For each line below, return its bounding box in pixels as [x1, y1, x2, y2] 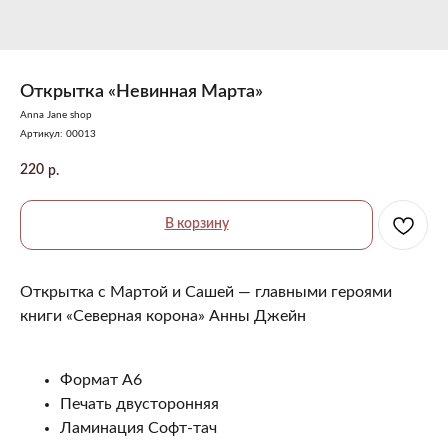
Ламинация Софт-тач [60, 419, 217, 436]
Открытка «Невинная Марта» [20, 83, 263, 101]
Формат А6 [60, 371, 142, 388]
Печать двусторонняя [60, 395, 219, 412]
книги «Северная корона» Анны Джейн [20, 307, 306, 324]
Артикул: [20, 129, 66, 139]
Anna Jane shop [20, 110, 92, 120]
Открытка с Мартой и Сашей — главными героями [20, 283, 392, 300]
